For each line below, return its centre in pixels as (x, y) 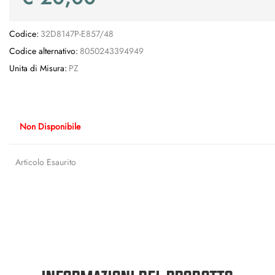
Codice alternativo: (44, 51)
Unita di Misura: (38, 68)
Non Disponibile (50, 126)
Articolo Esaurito (46, 162)
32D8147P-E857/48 (77, 34)
